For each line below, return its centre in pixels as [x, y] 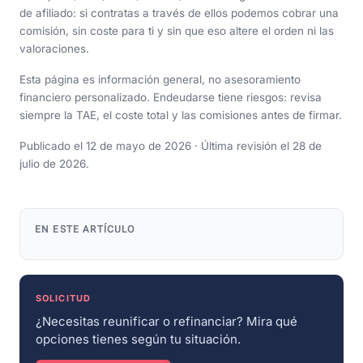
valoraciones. [54, 49]
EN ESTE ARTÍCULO [85, 230]
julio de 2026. [54, 164]
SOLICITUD [63, 299]
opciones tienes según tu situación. [138, 340]
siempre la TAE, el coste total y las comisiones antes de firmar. [181, 115]
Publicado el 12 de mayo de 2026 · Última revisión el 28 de [171, 146]
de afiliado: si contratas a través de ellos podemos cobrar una [179, 13]
